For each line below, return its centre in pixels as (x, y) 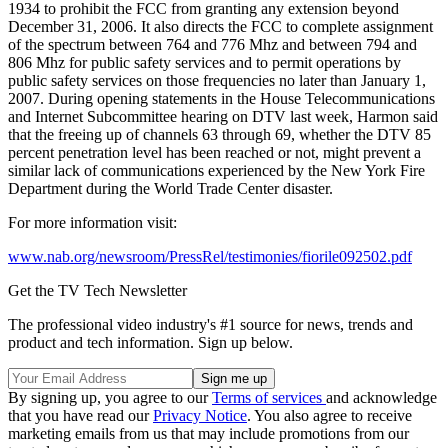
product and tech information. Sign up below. (150, 342)
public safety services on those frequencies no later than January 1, (217, 80)
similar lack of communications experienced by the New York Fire (216, 170)
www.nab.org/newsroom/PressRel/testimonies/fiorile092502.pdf (210, 256)
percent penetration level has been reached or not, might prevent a (214, 152)
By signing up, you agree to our (110, 397)
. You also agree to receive (329, 415)
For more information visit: (92, 222)
